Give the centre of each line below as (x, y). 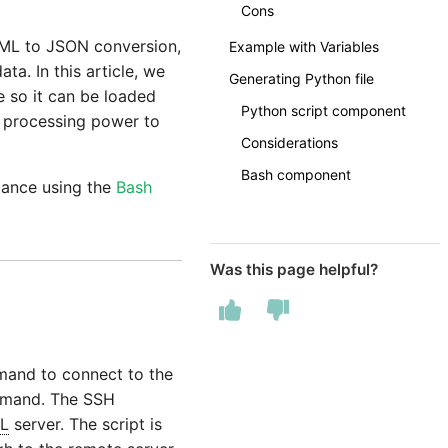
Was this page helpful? (294, 269)
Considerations (289, 142)
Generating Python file (301, 78)
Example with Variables (304, 46)
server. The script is (85, 424)
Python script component (323, 110)
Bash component (296, 174)
